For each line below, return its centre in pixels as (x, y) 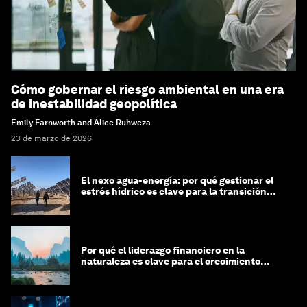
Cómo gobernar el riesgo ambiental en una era (147, 89)
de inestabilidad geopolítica (94, 103)
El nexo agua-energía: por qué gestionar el (177, 180)
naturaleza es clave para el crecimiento (171, 261)
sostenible (105, 272)
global (95, 202)
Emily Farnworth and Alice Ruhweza (81, 122)
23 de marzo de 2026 (51, 138)
